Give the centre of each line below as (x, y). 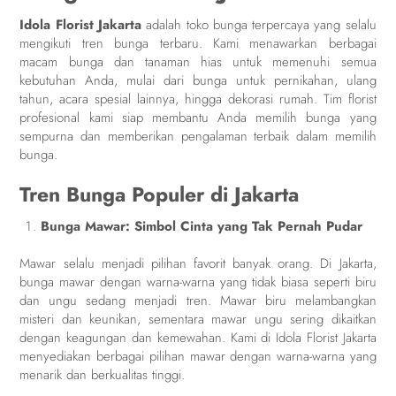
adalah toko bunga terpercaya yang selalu (259, 25)
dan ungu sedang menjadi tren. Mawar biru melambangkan (198, 301)
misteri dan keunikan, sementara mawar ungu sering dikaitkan (198, 320)
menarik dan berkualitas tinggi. (103, 375)
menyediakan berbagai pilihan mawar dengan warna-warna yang (198, 357)
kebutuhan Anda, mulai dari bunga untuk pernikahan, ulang (198, 81)
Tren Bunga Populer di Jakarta (160, 194)
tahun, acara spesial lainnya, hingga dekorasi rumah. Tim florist (198, 99)
